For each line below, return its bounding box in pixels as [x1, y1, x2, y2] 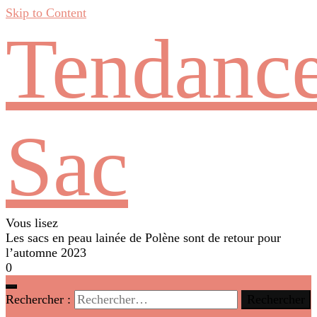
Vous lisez [6, 216, 58, 230]
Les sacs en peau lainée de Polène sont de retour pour [6, 231, 281, 245]
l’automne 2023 [6, 246, 86, 260]
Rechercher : [6, 292, 71, 306]
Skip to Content [6, 6, 86, 20]
